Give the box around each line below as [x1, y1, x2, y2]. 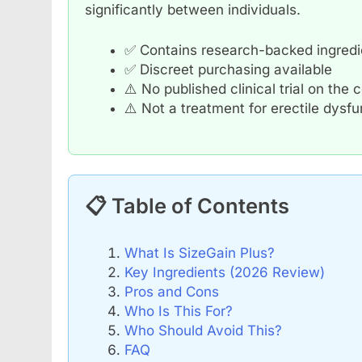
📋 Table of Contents [85, 193, 289, 219]
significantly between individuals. [85, 2, 301, 19]
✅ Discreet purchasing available [124, 61, 332, 78]
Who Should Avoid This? [124, 322, 282, 339]
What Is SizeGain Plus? [124, 245, 275, 262]
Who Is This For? [124, 303, 233, 320]
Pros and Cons [124, 284, 219, 301]
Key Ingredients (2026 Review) [124, 264, 325, 281]
